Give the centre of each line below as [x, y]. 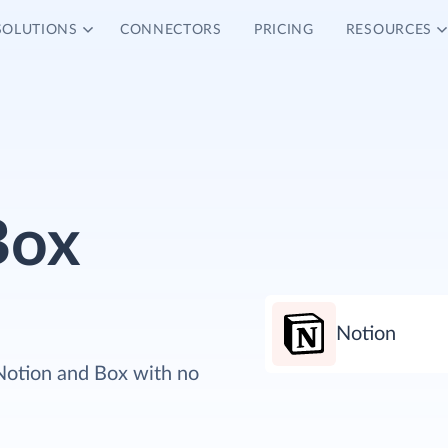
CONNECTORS [170, 30]
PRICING [283, 30]
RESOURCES [389, 30]
